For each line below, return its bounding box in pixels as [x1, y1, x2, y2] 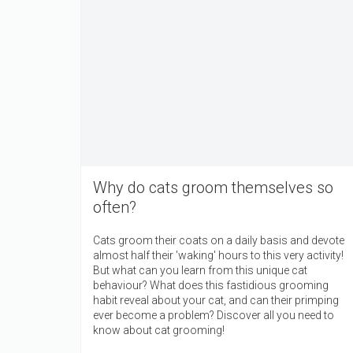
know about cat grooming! [93, 323, 225, 336]
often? [93, 197, 136, 217]
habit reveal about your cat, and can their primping [93, 293, 339, 307]
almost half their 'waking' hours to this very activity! [93, 248, 344, 262]
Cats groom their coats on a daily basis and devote [93, 233, 344, 247]
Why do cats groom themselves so [93, 177, 333, 197]
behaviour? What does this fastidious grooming [93, 278, 329, 292]
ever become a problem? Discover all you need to [93, 308, 334, 321]
